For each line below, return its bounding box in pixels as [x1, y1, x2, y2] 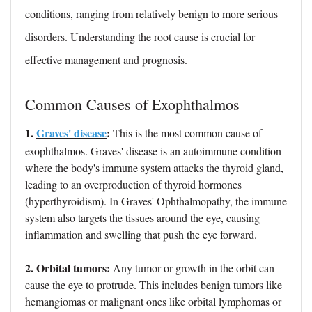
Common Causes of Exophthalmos [25, 94, 240, 115]
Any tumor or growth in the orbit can [113, 260, 274, 276]
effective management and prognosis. [25, 52, 187, 68]
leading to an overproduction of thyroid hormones [25, 177, 242, 192]
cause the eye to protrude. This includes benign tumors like [25, 277, 282, 292]
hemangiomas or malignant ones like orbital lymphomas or [25, 294, 281, 309]
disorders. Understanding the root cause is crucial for [25, 29, 255, 45]
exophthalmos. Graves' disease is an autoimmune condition [25, 143, 281, 159]
